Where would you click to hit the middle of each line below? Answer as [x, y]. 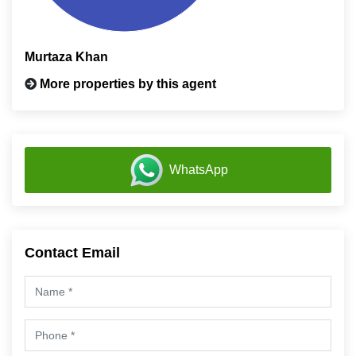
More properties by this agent [128, 84]
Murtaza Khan [66, 57]
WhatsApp [199, 169]
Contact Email [72, 253]
